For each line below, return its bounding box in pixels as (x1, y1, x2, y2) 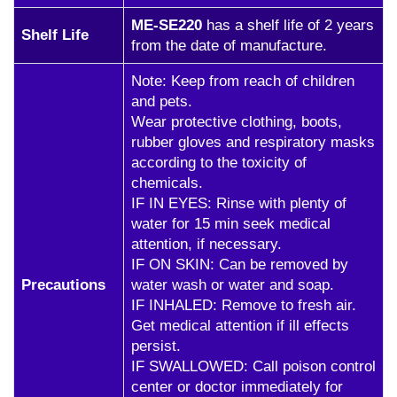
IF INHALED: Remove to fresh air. (131, 297, 356, 314)
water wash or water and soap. (131, 276, 334, 293)
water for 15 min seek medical (131, 215, 331, 232)
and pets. (131, 93, 192, 110)
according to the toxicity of (131, 154, 307, 171)
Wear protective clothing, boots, (131, 113, 342, 130)
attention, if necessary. (131, 236, 282, 253)
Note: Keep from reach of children (131, 73, 354, 90)
